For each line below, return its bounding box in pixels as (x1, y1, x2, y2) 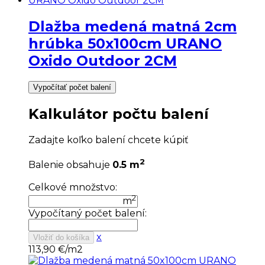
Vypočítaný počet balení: (28, 208, 147, 219)
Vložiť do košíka (33, 233, 89, 243)
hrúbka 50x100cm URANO (28, 34, 222, 52)
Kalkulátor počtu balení (28, 105, 209, 122)
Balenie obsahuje (28, 159, 112, 170)
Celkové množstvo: (28, 181, 117, 193)
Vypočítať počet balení (33, 82, 111, 92)
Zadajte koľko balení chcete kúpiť (28, 134, 189, 146)
